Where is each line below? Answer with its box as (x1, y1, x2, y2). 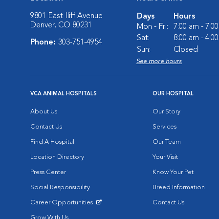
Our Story (153, 109, 180, 115)
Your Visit (153, 154, 178, 160)
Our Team (153, 139, 181, 145)
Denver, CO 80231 (30, 22, 92, 29)
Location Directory (30, 154, 84, 160)
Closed (174, 46, 198, 54)
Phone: (30, 39, 58, 46)
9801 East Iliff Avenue (30, 12, 103, 20)
